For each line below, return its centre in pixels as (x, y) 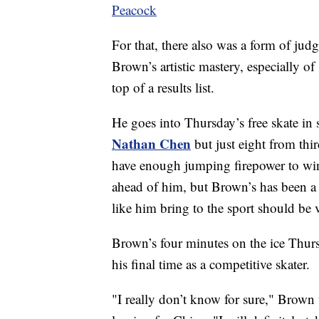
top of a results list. (163, 88)
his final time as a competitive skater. (211, 264)
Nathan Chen (151, 144)
